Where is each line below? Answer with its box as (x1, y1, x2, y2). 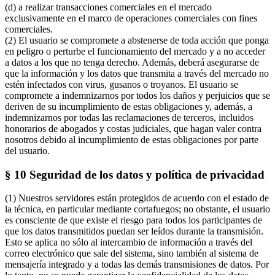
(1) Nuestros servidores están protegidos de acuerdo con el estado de (5, 193, 269, 204)
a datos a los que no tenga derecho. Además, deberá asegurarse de (5, 57, 259, 68)
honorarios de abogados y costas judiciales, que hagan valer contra (5, 123, 261, 134)
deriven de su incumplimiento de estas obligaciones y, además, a (5, 101, 252, 112)
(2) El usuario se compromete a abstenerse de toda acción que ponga (5, 35, 269, 46)
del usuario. (5, 145, 50, 157)
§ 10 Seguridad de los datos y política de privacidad (5, 168, 265, 181)
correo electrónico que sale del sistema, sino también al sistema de (5, 248, 258, 259)
